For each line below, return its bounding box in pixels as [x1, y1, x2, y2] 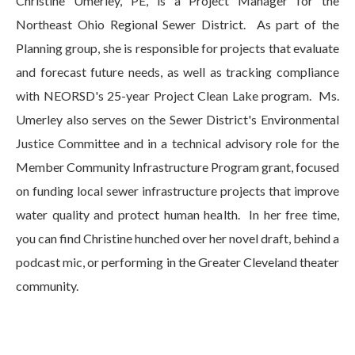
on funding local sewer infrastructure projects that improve [16, 183, 339, 199]
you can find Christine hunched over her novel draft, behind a [16, 231, 339, 246]
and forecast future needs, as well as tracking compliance [16, 64, 339, 80]
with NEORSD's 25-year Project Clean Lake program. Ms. [16, 88, 339, 104]
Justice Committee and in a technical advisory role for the [16, 136, 339, 151]
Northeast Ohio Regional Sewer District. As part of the [16, 17, 339, 32]
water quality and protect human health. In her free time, [16, 207, 339, 223]
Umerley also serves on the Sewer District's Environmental [16, 112, 339, 128]
